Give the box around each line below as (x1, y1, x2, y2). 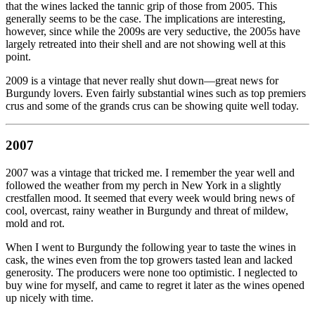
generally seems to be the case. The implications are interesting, (6, 12, 285, 25)
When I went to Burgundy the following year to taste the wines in (6, 240, 296, 253)
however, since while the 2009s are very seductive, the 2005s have (6, 25, 300, 37)
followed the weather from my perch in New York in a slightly (6, 179, 281, 191)
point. (6, 50, 31, 63)
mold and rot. (6, 217, 65, 229)
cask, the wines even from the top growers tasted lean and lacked (6, 253, 292, 266)
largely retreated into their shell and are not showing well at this (6, 37, 285, 50)
